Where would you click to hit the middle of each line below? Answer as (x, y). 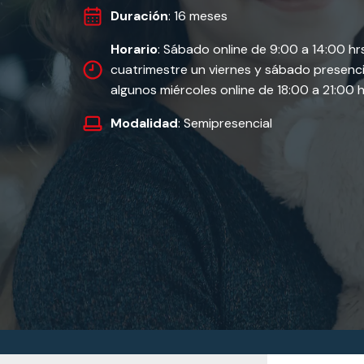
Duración (139, 16)
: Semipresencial (225, 123)
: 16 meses (198, 16)
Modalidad (144, 123)
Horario (134, 49)
